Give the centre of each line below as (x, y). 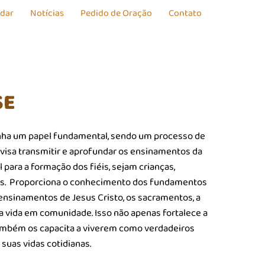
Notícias (47, 13)
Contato (185, 13)
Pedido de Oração (117, 13)
